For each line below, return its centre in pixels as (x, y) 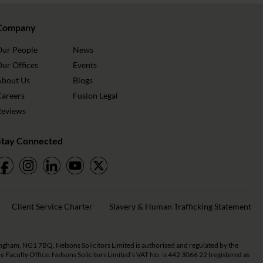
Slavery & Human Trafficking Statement (180, 207)
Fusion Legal (95, 96)
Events (85, 65)
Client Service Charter (53, 207)
